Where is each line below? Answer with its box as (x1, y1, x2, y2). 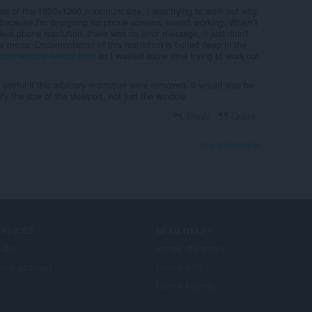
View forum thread (199, 139, 260, 150)
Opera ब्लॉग (156, 262, 202, 273)
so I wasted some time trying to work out (95, 48, 259, 62)
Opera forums (156, 280, 215, 291)
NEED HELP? (156, 226, 212, 236)
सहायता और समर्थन (156, 244, 225, 255)
